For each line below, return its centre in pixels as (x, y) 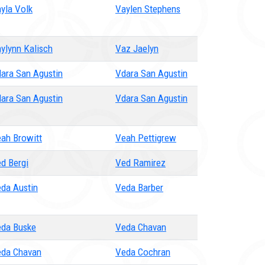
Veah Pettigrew (146, 138)
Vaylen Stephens (148, 9)
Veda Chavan (141, 227)
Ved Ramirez (140, 163)
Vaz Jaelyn (137, 49)
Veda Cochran (143, 252)
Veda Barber (139, 188)
